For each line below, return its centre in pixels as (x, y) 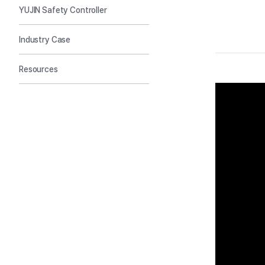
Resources (38, 69)
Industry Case (45, 39)
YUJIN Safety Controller (63, 10)
